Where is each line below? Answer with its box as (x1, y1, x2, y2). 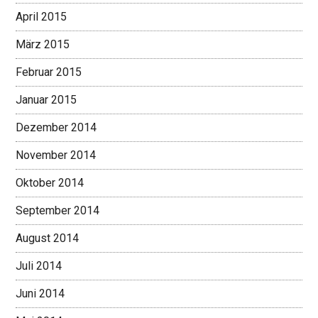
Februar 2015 (16, 65, 82, 79)
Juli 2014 (16, 259, 62, 273)
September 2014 (16, 204, 100, 218)
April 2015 (16, 10, 67, 24)
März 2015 (16, 38, 70, 52)
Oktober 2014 (16, 176, 84, 190)
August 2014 (16, 231, 79, 246)
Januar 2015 (16, 93, 77, 107)
